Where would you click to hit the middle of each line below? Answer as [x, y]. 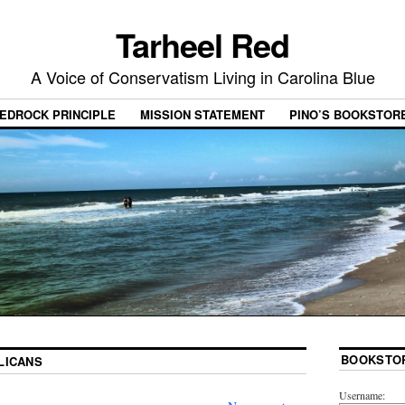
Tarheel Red [202, 44]
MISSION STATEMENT [202, 115]
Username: [362, 395]
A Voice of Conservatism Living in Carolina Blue [202, 77]
